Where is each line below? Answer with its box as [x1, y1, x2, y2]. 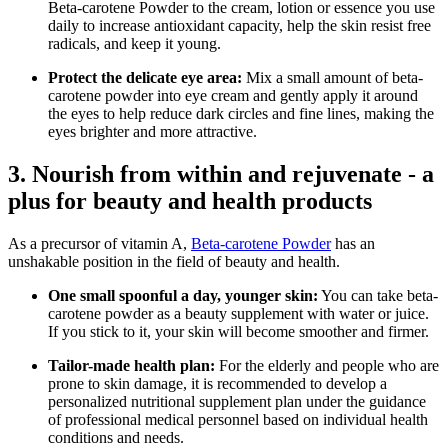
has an [331, 235, 375, 252]
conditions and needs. [48, 429, 184, 446]
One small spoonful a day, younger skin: [48, 287, 318, 304]
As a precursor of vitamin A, [8, 235, 191, 252]
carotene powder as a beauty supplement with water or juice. [48, 305, 429, 322]
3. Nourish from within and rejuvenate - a [8, 161, 434, 188]
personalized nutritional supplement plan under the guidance [48, 393, 426, 410]
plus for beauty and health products [8, 188, 372, 215]
